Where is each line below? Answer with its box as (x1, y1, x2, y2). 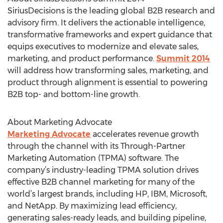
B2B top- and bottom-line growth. (7, 90, 140, 99)
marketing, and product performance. (7, 54, 156, 63)
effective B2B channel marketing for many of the (7, 177, 195, 187)
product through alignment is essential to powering (7, 78, 208, 87)
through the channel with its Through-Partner (7, 141, 185, 151)
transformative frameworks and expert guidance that (7, 30, 212, 39)
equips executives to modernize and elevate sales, (7, 42, 199, 51)
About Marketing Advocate (7, 117, 112, 127)
